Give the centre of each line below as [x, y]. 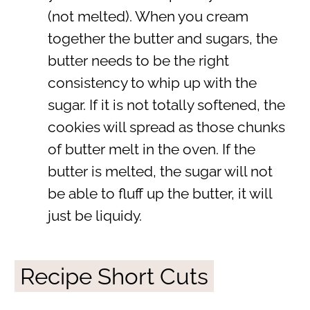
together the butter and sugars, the [162, 39]
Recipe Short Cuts [114, 277]
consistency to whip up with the [152, 83]
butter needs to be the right [138, 61]
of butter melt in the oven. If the [151, 150]
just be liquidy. [94, 216]
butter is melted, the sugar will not [160, 172]
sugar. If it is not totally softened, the [166, 106]
